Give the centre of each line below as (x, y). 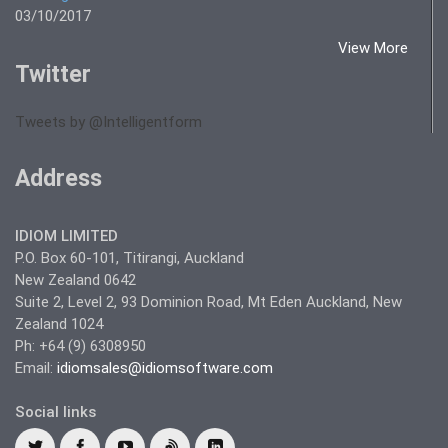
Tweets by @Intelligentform (108, 122)
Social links (55, 412)
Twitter (53, 75)
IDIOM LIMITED (66, 236)
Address (58, 179)
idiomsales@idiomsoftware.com (165, 368)
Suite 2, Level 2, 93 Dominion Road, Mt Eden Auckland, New (208, 302)
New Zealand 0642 (75, 280)
